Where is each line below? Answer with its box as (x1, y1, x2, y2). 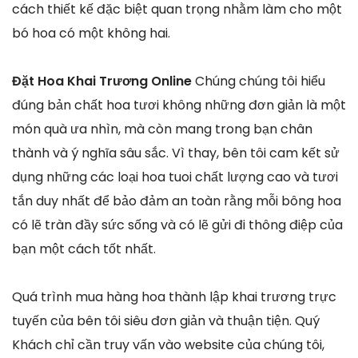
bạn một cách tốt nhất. (12, 240, 156, 259)
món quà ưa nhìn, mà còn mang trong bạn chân (12, 120, 312, 139)
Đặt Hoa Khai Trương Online (12, 72, 195, 91)
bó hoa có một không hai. (12, 24, 170, 43)
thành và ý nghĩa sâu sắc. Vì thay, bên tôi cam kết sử (12, 144, 340, 163)
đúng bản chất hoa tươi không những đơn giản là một (12, 96, 346, 115)
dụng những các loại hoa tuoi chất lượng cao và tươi (12, 168, 338, 187)
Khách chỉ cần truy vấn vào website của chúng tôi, (12, 336, 324, 355)
